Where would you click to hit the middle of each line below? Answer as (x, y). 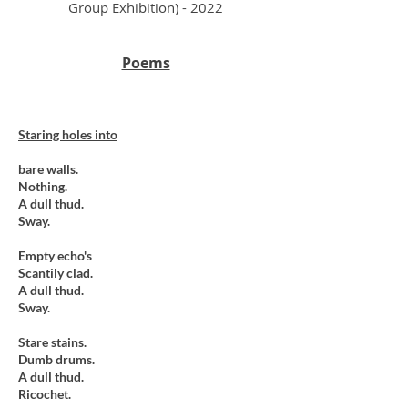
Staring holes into (68, 134)
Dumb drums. (56, 359)
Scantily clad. (56, 273)
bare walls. (48, 169)
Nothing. (43, 186)
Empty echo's (55, 255)
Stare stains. (52, 342)
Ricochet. (45, 394)
